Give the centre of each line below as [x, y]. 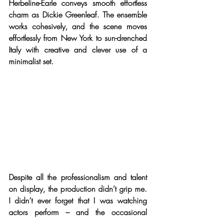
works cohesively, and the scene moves [78, 27]
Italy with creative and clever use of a [78, 50]
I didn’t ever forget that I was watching [78, 200]
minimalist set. [31, 62]
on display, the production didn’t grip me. [78, 189]
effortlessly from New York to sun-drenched [78, 38]
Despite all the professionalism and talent [78, 177]
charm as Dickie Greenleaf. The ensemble [78, 15]
